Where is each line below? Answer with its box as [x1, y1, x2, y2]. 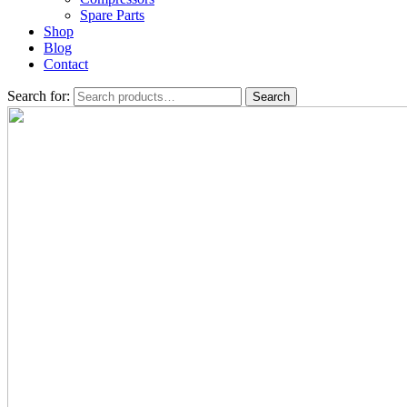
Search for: [7, 88, 70, 104]
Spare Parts [80, 7, 144, 23]
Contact [44, 56, 88, 72]
